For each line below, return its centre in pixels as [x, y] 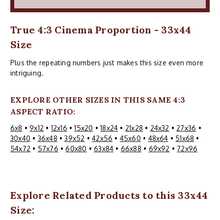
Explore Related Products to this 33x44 [109, 195]
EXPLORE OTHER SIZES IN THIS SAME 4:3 [98, 99]
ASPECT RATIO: [43, 111]
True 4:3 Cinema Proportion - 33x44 [101, 29]
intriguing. [27, 73]
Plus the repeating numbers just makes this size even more [107, 62]
